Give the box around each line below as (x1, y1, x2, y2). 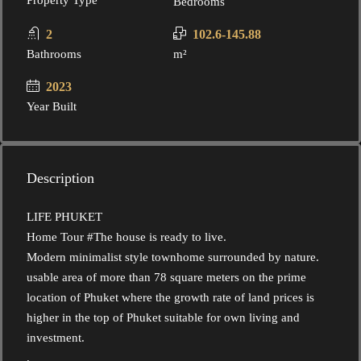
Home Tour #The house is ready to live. (27, 230, 226, 243)
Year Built (27, 100, 77, 113)
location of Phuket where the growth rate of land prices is (27, 291, 314, 304)
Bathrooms (27, 48, 81, 60)
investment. (27, 331, 85, 344)
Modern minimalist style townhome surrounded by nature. (27, 251, 319, 263)
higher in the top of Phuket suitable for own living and (27, 311, 300, 324)
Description (27, 170, 94, 186)
